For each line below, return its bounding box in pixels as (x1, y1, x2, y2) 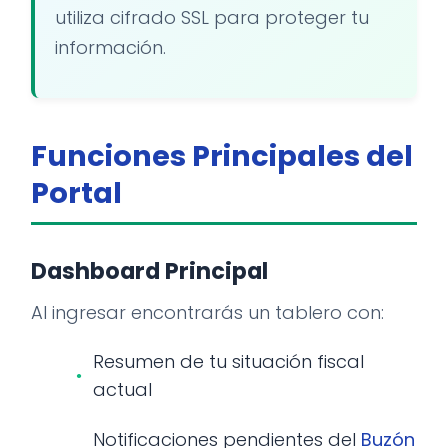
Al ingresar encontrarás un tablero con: (31, 300, 384, 325)
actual (93, 377, 152, 402)
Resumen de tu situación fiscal (93, 349, 364, 374)
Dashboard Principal (31, 255, 268, 287)
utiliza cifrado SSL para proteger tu (55, 5, 369, 30)
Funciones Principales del (31, 136, 413, 176)
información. (55, 35, 166, 60)
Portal (31, 173, 122, 213)
